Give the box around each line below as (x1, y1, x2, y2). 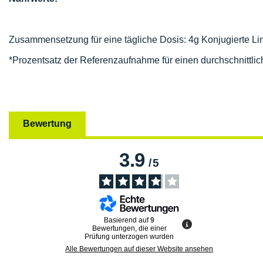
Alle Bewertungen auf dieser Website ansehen (65, 244, 214, 253)
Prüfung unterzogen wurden (85, 232, 174, 241)
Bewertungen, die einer (92, 224, 167, 232)
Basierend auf (104, 215, 151, 224)
